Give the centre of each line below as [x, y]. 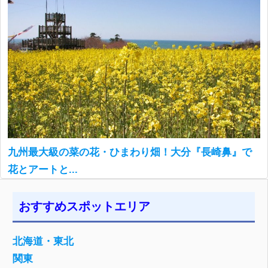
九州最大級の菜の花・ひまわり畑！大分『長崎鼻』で [130, 153]
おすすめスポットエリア [84, 207]
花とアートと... [43, 170]
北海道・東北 [43, 242]
